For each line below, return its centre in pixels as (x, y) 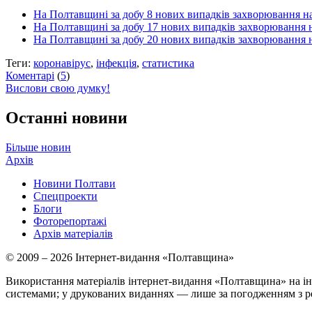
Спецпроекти (65, 196)
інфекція (116, 63)
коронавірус (62, 63)
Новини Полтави (75, 184)
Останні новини (67, 118)
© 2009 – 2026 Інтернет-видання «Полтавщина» (120, 258)
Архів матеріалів (73, 234)
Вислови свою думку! (58, 88)
